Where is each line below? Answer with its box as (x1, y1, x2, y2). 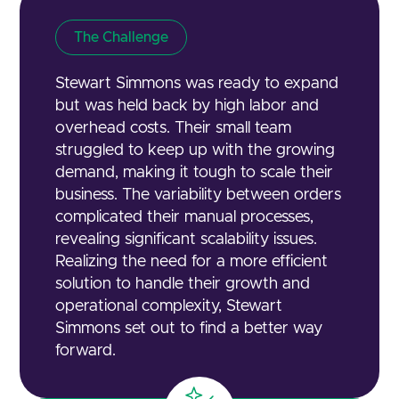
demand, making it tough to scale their (55, 165, 334, 182)
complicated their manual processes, (55, 209, 314, 226)
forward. (55, 343, 117, 360)
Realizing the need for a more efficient (55, 254, 329, 271)
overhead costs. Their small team (55, 120, 292, 137)
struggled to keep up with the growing (55, 142, 336, 159)
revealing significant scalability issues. (55, 232, 318, 248)
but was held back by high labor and (55, 98, 320, 115)
